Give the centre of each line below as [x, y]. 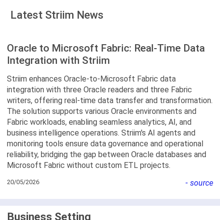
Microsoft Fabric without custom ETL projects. [89, 165]
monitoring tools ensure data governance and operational [105, 143]
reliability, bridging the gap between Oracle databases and [107, 154]
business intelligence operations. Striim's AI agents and [101, 133]
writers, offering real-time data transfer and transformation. [110, 100]
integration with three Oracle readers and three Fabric [99, 89]
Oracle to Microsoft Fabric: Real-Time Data [106, 48]
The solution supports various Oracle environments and [102, 111]
